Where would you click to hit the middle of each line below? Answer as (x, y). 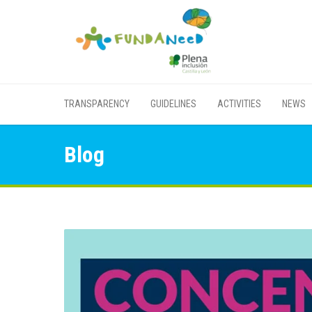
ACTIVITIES (239, 104)
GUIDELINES (173, 104)
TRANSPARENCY (97, 104)
